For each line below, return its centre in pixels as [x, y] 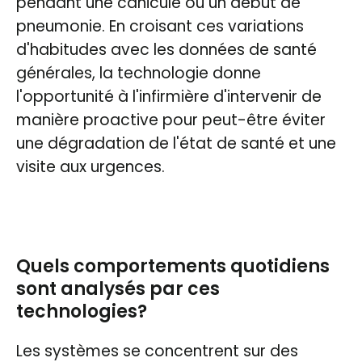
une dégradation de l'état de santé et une [176, 143]
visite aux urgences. [90, 166]
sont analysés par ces [118, 288]
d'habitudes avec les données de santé [166, 49]
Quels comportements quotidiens [173, 266]
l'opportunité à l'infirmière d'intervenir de [169, 96]
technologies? [82, 311]
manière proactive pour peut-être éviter [171, 120]
